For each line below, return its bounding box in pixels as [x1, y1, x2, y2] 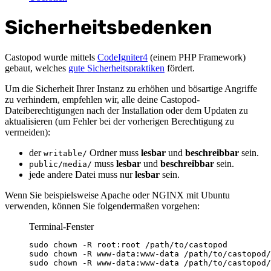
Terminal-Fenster [29, 221, 94, 232]
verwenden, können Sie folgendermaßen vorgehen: [5, 200, 200, 211]
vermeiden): [5, 126, 50, 137]
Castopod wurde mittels [5, 51, 97, 62]
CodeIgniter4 [97, 51, 148, 62]
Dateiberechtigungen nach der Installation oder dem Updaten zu [5, 105, 248, 116]
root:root [97, 240, 140, 249]
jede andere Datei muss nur [29, 169, 135, 180]
